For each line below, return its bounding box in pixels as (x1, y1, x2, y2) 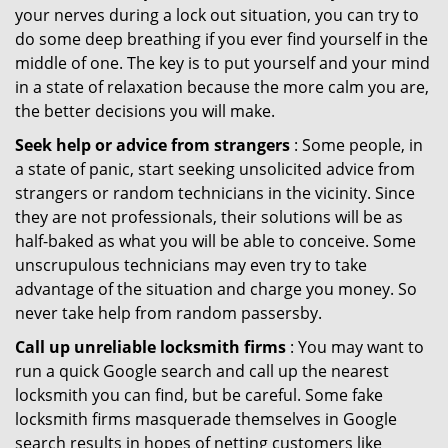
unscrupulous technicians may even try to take (15, 254, 367, 276)
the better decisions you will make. (15, 100, 275, 122)
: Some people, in (290, 134, 423, 156)
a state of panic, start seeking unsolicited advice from (15, 158, 415, 180)
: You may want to (286, 336, 424, 358)
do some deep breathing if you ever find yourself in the (15, 28, 428, 50)
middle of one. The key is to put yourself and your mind (15, 52, 430, 74)
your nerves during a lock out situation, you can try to (15, 4, 419, 26)
